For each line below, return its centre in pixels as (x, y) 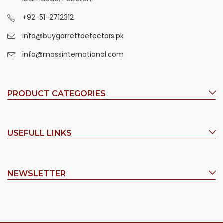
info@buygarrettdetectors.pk (73, 36)
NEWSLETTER (37, 173)
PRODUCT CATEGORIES (56, 94)
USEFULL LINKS (40, 133)
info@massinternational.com (73, 54)
